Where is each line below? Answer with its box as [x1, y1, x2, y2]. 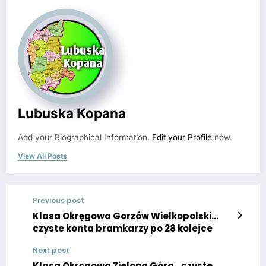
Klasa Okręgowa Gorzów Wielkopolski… [33, 209, 218, 222]
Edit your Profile [152, 132, 212, 142]
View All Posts [18, 151, 67, 160]
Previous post [33, 195, 84, 205]
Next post [33, 245, 69, 255]
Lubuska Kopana [18, 104, 126, 121]
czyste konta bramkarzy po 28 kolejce [33, 221, 213, 235]
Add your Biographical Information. [18, 132, 152, 142]
